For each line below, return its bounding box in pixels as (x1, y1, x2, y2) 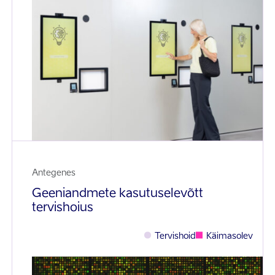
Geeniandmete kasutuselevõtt (32, 185, 203, 200)
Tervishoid (155, 230, 196, 241)
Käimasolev (206, 230, 253, 241)
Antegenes (32, 166, 76, 177)
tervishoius (32, 199, 93, 214)
